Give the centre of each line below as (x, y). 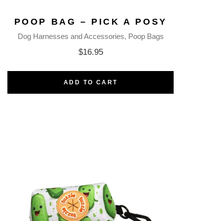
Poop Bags (146, 36)
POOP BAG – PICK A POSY (91, 21)
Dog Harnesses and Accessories (71, 36)
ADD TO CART (91, 82)
